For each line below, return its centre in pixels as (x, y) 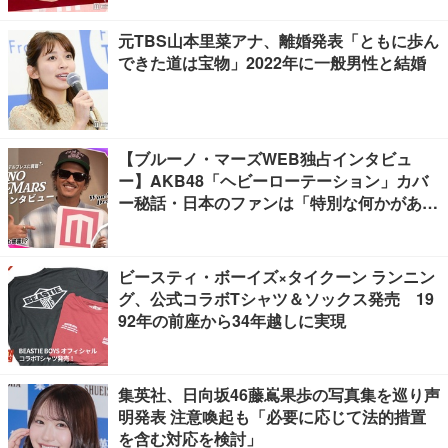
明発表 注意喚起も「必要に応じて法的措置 (272, 416)
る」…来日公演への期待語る (222, 224)
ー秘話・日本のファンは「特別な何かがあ (270, 202)
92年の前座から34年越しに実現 (232, 320)
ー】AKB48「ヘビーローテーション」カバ (273, 180)
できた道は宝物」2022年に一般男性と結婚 (272, 62)
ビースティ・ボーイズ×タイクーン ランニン (276, 276)
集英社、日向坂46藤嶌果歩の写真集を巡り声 (279, 394)
